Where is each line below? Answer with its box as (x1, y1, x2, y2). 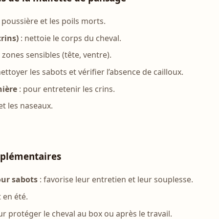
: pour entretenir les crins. (17, 83, 115, 94)
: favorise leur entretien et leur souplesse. (38, 174, 194, 185)
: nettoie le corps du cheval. (19, 32, 122, 44)
